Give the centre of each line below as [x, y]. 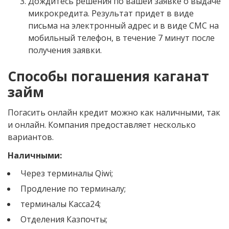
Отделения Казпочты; [64, 219]
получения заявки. [65, 50]
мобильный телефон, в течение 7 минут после [121, 38]
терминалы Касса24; [61, 204]
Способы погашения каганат [108, 76]
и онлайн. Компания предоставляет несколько [102, 124]
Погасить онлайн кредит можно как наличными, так [114, 112]
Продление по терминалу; [73, 188]
